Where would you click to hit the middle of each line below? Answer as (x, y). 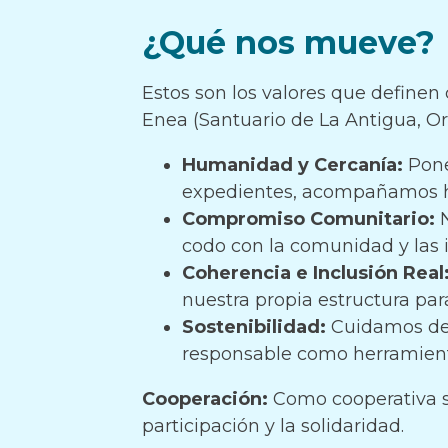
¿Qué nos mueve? (288, 42)
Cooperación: (205, 399)
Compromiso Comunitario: (308, 219)
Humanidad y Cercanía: (292, 165)
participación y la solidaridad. (273, 426)
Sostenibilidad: (254, 327)
